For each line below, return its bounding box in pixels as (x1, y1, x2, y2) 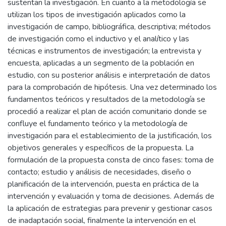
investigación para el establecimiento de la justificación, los (8, 130, 212, 141)
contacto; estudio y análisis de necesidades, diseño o (8, 166, 191, 178)
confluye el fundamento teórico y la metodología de (8, 118, 188, 129)
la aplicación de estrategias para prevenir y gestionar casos (8, 203, 212, 214)
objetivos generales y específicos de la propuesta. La (8, 142, 194, 153)
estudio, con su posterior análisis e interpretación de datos (8, 70, 210, 81)
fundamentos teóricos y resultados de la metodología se (8, 94, 205, 105)
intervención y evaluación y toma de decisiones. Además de (8, 191, 214, 202)
